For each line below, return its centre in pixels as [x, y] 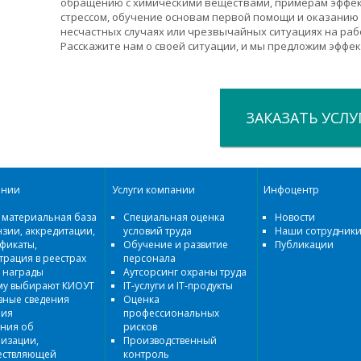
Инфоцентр [291, 190]
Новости [295, 217]
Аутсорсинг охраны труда [185, 272]
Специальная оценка [174, 217]
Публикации [304, 245]
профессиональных [171, 313]
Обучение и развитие [176, 245]
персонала [149, 258]
